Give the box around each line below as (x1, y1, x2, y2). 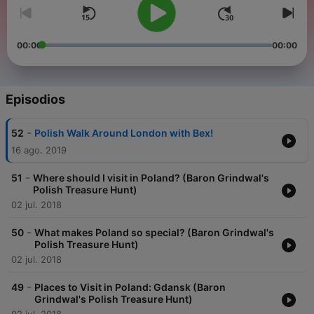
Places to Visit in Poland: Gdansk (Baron (34, 281, 226, 294)
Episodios (6, 92, 65, 107)
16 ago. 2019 (11, 144, 67, 156)
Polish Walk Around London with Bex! (34, 127, 213, 139)
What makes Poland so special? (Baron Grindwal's (34, 226, 274, 239)
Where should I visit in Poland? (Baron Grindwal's (33, 172, 269, 184)
